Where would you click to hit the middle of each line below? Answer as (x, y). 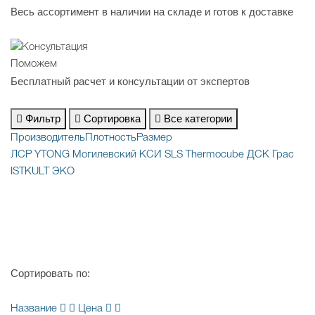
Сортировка (112, 118)
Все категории (198, 118)
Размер (154, 137)
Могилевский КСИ (117, 154)
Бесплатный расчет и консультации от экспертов (130, 81)
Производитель (48, 137)
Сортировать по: (50, 273)
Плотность (111, 137)
